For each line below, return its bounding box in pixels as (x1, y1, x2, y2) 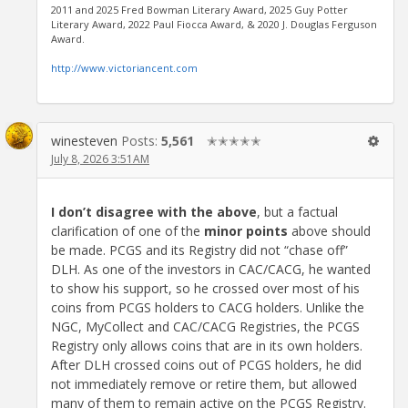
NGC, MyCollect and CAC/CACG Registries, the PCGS (51, 317, 360, 335)
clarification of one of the (51, 221, 204, 240)
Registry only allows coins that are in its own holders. (51, 336, 362, 354)
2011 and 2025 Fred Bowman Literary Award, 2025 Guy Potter (51, 3, 348, 17)
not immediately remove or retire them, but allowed (51, 374, 357, 393)
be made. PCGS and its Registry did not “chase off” (51, 240, 348, 259)
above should (288, 221, 371, 240)
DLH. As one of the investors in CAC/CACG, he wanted (51, 260, 371, 278)
